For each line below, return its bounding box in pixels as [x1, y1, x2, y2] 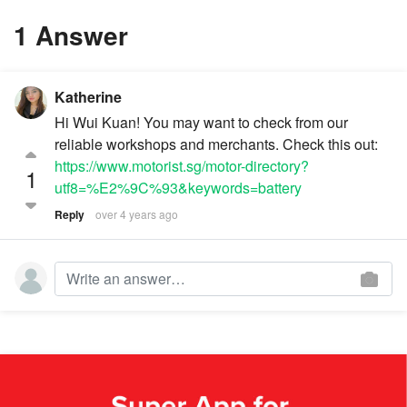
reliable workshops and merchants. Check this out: [55, 134, 378, 155]
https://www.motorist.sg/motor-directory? [55, 155, 309, 177]
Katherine [55, 86, 122, 108]
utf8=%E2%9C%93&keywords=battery [55, 177, 302, 199]
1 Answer [14, 16, 128, 55]
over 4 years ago [95, 206, 178, 223]
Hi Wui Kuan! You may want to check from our [55, 112, 348, 134]
